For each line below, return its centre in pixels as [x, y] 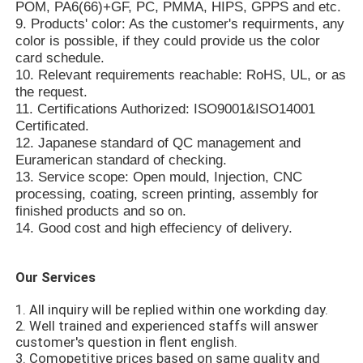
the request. [52, 92]
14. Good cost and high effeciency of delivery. [154, 228]
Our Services [56, 277]
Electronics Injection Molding [116, 300]
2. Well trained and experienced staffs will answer [167, 325]
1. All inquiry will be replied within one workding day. [172, 309]
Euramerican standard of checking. [122, 160]
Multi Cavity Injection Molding [118, 248]
